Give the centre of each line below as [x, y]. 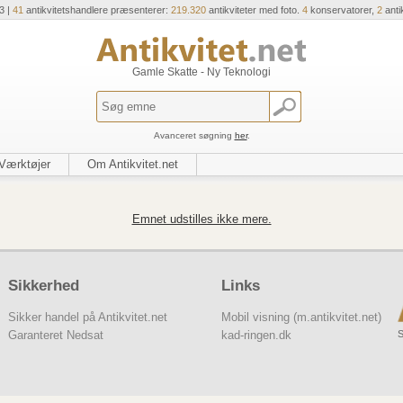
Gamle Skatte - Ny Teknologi [201, 72]
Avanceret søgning [194, 135]
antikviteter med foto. [254, 10]
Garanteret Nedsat [55, 335]
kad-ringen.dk [256, 335]
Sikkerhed [43, 285]
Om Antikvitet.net [133, 164]
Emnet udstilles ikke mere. [201, 219]
